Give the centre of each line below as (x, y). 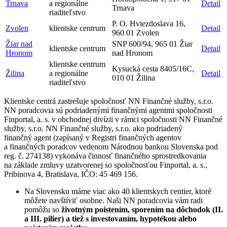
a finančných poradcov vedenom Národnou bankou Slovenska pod (111, 147)
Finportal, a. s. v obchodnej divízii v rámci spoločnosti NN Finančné (113, 119)
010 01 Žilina (134, 78)
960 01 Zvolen (136, 33)
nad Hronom (132, 53)
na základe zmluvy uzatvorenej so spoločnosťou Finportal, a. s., (106, 165)
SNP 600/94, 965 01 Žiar (152, 44)
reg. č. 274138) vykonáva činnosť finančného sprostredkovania (105, 156)
